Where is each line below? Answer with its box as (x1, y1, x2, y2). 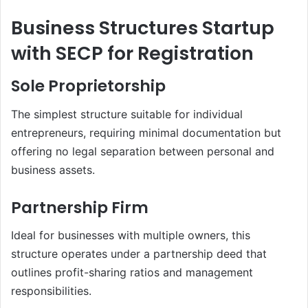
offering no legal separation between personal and (11, 144, 274, 158)
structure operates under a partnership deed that (11, 247, 267, 261)
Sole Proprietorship (11, 75, 166, 98)
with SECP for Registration (11, 40, 254, 66)
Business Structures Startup (11, 14, 274, 41)
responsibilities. (11, 284, 91, 298)
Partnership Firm (11, 196, 148, 219)
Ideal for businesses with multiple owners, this (11, 228, 250, 243)
